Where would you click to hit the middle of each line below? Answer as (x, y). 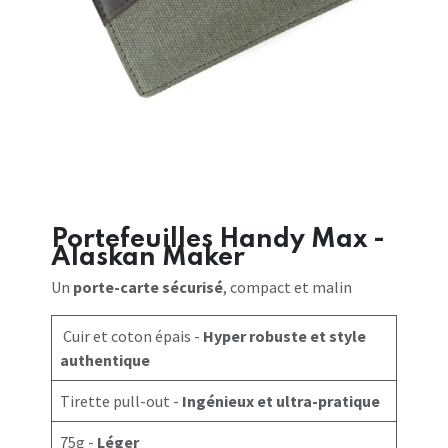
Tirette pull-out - (120, 401)
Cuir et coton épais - (131, 336)
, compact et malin (287, 287)
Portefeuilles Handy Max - (217, 240)
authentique (104, 360)
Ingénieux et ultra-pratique (280, 401)
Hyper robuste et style (284, 336)
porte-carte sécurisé (147, 287)
